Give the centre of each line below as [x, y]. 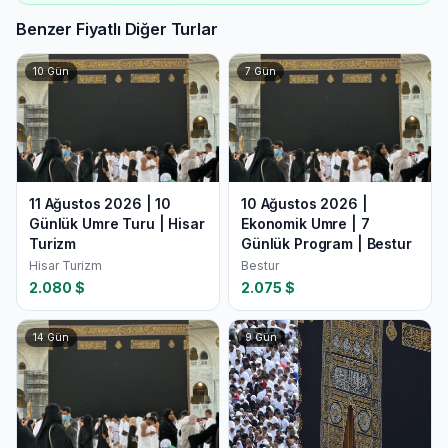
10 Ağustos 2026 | [304, 203]
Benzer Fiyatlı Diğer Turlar [117, 29]
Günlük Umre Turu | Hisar [117, 223]
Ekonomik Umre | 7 [305, 223]
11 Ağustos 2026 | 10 [100, 203]
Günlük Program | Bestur [326, 243]
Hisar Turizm [65, 265]
